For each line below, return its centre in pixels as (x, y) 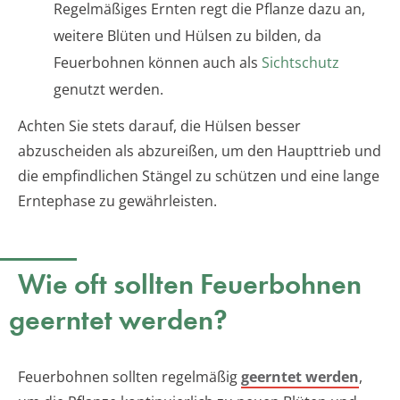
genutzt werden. (108, 90)
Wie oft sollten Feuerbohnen (190, 285)
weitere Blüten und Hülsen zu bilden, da (187, 36)
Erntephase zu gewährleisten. (117, 201)
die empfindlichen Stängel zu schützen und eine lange (199, 176)
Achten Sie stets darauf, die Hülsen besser (159, 126)
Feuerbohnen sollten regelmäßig (129, 377)
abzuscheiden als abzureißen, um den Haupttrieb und (200, 151)
